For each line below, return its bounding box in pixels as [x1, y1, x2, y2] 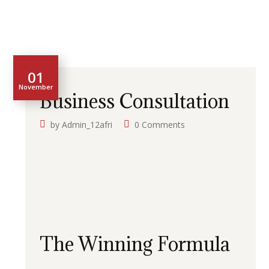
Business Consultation [40, 89, 230, 113]
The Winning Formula [40, 232, 231, 256]
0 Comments [134, 119, 186, 130]
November [18, 82, 53, 91]
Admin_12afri [62, 119, 113, 130]
